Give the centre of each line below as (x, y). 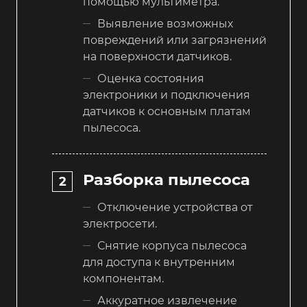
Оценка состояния (151, 78)
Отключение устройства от (175, 208)
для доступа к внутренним (159, 262)
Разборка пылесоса (167, 180)
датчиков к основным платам (167, 111)
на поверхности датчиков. (157, 56)
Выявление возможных (165, 23)
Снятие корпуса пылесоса (172, 246)
